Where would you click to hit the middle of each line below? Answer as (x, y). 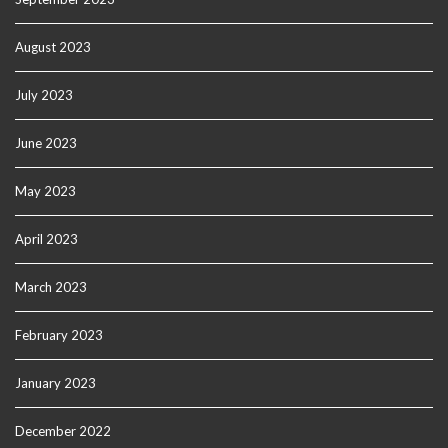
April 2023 (46, 239)
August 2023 (53, 47)
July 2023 (44, 95)
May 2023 (45, 191)
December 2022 (63, 431)
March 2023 (51, 287)
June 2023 (46, 143)
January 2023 (55, 383)
